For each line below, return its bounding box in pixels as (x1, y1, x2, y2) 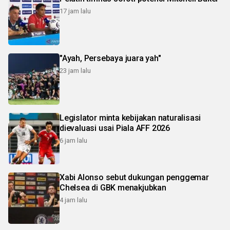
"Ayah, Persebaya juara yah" (60, 53, 161, 64)
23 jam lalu (60, 67, 91, 75)
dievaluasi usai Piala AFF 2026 (60, 123, 170, 133)
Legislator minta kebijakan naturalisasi (60, 113, 201, 123)
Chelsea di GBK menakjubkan (60, 183, 166, 193)
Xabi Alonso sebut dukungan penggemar (60, 172, 209, 183)
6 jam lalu (60, 137, 87, 145)
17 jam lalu (60, 7, 91, 15)
